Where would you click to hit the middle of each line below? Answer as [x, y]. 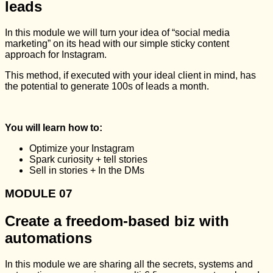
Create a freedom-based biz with [117, 221]
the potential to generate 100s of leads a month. [107, 86]
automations [48, 238]
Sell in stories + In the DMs [87, 170]
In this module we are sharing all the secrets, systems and [129, 264]
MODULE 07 [39, 194]
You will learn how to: [54, 127]
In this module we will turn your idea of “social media [117, 32]
